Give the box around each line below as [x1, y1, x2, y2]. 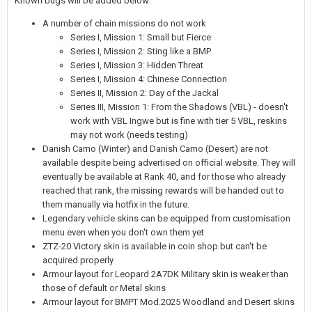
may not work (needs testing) [70, 130, 188, 141]
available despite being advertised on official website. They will [42, 157, 295, 169]
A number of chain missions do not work [42, 18, 206, 29]
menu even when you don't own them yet [42, 227, 204, 238]
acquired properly [42, 255, 114, 266]
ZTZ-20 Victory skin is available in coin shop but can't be [42, 241, 267, 252]
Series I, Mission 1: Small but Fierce [70, 32, 211, 43]
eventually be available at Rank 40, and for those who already [42, 171, 286, 182]
